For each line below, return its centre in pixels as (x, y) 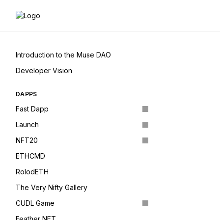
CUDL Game (35, 203)
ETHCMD (30, 156)
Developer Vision (44, 70)
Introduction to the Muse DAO (63, 55)
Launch (27, 124)
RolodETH (32, 172)
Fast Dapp (32, 109)
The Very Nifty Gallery (52, 187)
